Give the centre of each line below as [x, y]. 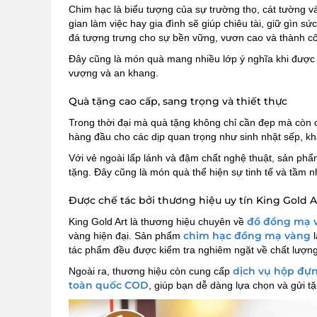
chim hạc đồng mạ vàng [247, 236]
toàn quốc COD [109, 286]
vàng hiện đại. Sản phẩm [126, 236]
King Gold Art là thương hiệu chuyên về [158, 222]
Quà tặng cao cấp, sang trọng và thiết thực [178, 102]
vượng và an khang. [114, 73]
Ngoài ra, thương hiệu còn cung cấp [151, 271]
